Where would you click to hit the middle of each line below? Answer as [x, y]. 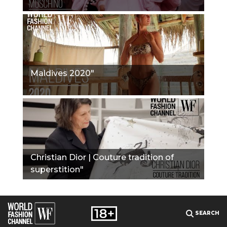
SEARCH [206, 213]
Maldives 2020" [62, 73]
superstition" [57, 169]
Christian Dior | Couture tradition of [102, 157]
